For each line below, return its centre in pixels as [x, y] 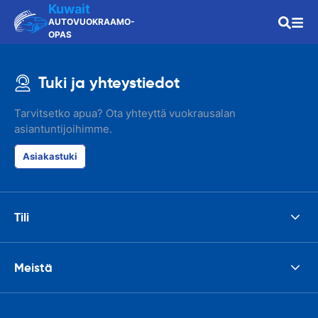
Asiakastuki [50, 156]
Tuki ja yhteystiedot [109, 83]
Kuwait [69, 9]
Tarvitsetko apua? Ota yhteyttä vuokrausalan [125, 113]
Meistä [33, 267]
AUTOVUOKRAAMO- [92, 22]
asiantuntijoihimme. [63, 129]
